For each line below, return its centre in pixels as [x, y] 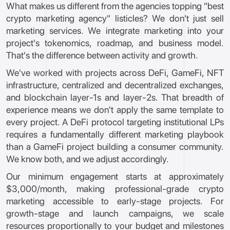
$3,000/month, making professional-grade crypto [115, 189]
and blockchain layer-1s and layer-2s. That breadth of [115, 97]
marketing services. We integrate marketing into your [115, 31]
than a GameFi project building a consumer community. [115, 147]
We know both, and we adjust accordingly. [88, 159]
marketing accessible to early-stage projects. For [115, 201]
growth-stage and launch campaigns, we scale [115, 213]
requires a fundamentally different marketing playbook [115, 134]
